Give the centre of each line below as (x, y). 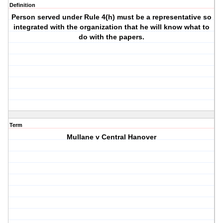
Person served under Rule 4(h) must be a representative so (112, 17)
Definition (22, 5)
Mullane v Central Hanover (112, 137)
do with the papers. (112, 37)
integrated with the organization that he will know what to (112, 27)
